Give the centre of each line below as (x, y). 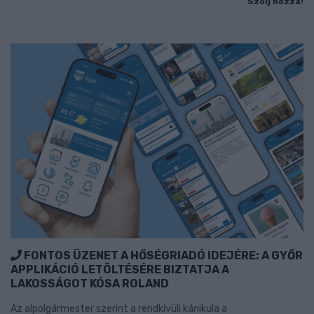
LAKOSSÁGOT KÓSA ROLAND (90, 284)
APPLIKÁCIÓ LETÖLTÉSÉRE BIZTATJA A (120, 270)
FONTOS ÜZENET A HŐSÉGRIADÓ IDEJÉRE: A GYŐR (162, 256)
